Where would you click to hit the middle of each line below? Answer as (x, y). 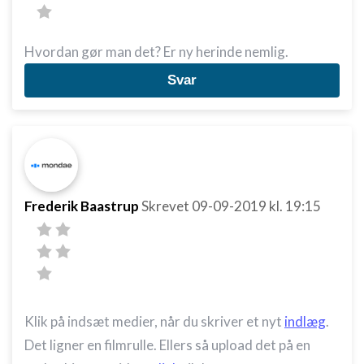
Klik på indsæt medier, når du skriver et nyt (154, 321)
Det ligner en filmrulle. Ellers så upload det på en (167, 345)
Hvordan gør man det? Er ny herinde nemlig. (156, 52)
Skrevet (167, 206)
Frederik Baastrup (82, 206)
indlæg (305, 321)
